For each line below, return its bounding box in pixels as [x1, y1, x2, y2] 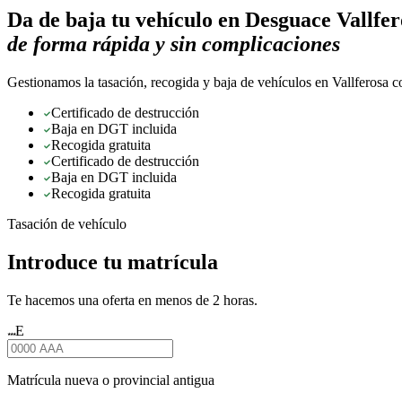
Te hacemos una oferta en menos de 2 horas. [7, 292, 258, 308]
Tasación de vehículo [7, 215, 127, 232]
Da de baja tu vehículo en [7, 7, 245, 31]
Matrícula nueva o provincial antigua [7, 371, 214, 388]
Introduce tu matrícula [7, 249, 218, 274]
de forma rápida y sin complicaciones [7, 31, 340, 56]
